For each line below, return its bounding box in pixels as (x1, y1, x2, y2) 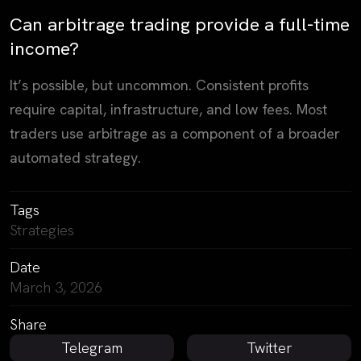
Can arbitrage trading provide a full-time (10, 11, 350, 36)
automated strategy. (10, 147, 141, 167)
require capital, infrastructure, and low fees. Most (10, 99, 327, 118)
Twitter (246, 338, 293, 358)
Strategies (10, 220, 74, 239)
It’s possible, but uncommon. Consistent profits (10, 75, 309, 94)
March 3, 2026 (10, 277, 102, 297)
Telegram (61, 338, 122, 358)
